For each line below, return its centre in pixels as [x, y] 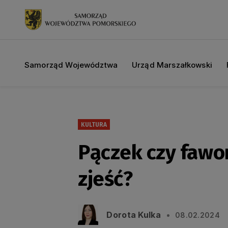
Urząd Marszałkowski [172, 65]
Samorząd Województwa [71, 65]
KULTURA [94, 124]
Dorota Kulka [134, 215]
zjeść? [105, 179]
